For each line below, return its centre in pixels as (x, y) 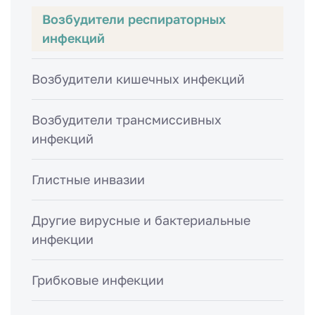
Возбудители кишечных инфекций (138, 78)
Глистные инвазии (88, 179)
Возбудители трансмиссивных (127, 119)
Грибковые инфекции (98, 279)
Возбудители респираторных (134, 19)
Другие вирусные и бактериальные (141, 220)
